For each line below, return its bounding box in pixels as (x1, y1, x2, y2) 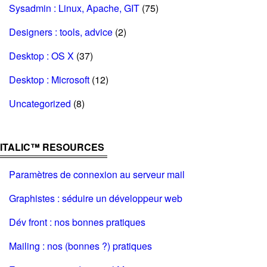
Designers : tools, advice (9, 25, 113, 39)
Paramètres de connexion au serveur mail (9, 167, 185, 181)
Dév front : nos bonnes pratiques (9, 215, 145, 229)
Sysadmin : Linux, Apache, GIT (9, 1, 139, 15)
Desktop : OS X (9, 49, 74, 63)
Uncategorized (9, 97, 71, 110)
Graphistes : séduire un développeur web (9, 191, 182, 205)
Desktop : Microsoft (9, 73, 89, 86)
